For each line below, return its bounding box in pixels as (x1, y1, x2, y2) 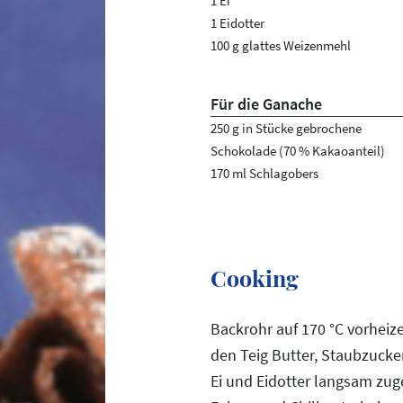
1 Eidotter (210, 14, 264, 31)
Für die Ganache (210, 94, 322, 114)
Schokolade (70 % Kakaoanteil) (210, 142, 385, 159)
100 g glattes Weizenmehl (210, 37, 351, 54)
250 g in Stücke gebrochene (210, 120, 362, 137)
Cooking (210, 262, 299, 292)
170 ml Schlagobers (210, 165, 318, 182)
